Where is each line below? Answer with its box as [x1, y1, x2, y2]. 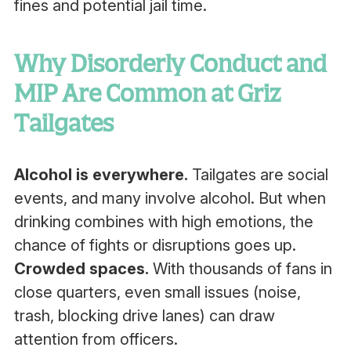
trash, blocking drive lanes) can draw [13, 306, 275, 325]
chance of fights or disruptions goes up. [13, 236, 296, 255]
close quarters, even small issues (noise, [13, 283, 301, 302]
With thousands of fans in [148, 259, 332, 278]
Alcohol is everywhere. [13, 165, 188, 184]
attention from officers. [13, 330, 178, 349]
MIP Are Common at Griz [13, 79, 280, 107]
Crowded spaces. [13, 259, 149, 278]
